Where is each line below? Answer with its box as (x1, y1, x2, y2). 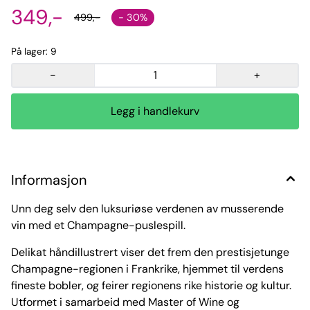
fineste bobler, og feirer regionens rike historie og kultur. (11, 278, 291, 293)
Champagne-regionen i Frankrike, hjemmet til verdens (11, 262, 284, 277)
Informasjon (11, 171, 86, 190)
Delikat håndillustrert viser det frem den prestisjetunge (11, 245, 289, 260)
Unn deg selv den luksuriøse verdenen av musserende (11, 201, 284, 217)
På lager (11, 46, 46, 58)
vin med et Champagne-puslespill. (11, 218, 185, 233)
